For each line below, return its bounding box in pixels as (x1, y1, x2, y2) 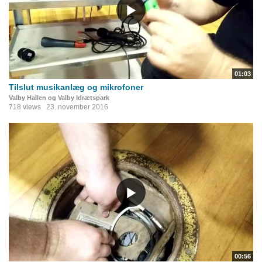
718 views (9, 103, 41, 112)
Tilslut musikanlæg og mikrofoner (9, 82, 143, 92)
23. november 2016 (46, 103, 108, 112)
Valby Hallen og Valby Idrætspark (9, 94, 109, 102)
